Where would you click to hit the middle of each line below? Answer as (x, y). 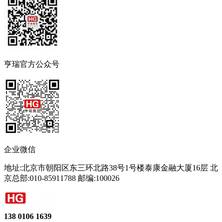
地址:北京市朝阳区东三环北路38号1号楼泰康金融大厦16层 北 (111, 167)
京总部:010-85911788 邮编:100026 (62, 178)
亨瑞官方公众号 (32, 64)
